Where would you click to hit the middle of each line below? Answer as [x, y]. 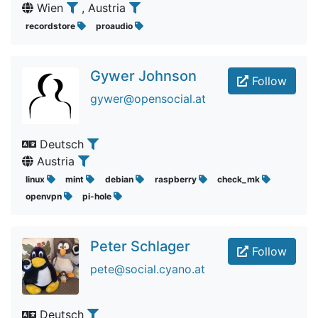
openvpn [44, 196]
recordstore [51, 26]
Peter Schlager [140, 246]
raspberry [176, 179]
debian [120, 179]
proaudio [116, 26]
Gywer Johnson [143, 76]
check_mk [240, 179]
